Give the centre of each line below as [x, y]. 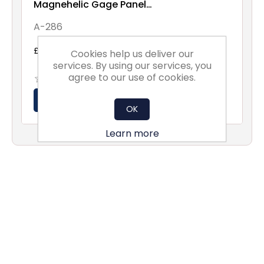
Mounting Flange [73, 16]
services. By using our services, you [132, 65]
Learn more [132, 133]
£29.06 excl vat [65, 51]
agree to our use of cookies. [132, 77]
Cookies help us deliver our [132, 54]
